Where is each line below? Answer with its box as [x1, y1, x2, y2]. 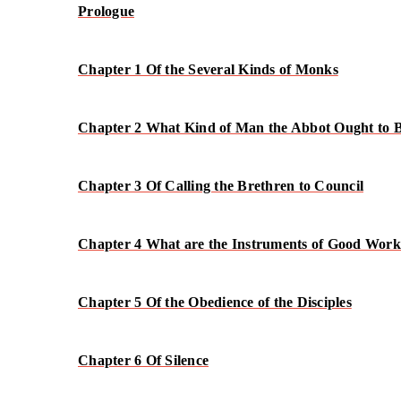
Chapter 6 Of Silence [78, 352, 209, 368]
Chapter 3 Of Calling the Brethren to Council [78, 177, 363, 193]
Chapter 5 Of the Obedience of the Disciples [78, 294, 352, 310]
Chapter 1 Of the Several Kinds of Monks [78, 61, 338, 77]
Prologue [78, 3, 134, 19]
